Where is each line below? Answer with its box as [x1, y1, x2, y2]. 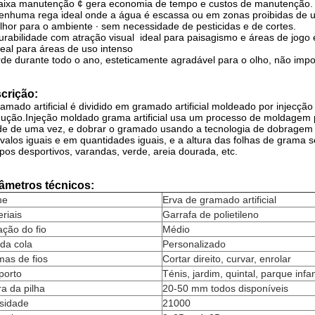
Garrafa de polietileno [162, 209, 259, 220]
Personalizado [162, 238, 226, 250]
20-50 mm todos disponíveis [162, 283, 288, 294]
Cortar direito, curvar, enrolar [162, 253, 291, 264]
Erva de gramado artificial [162, 194, 276, 205]
